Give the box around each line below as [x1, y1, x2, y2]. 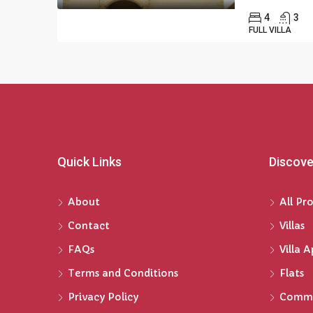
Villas [279, 219, 305, 232]
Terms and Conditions [68, 267, 178, 279]
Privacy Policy [68, 291, 138, 303]
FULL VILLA [249, 25, 291, 35]
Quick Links [57, 154, 122, 169]
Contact [68, 219, 110, 232]
